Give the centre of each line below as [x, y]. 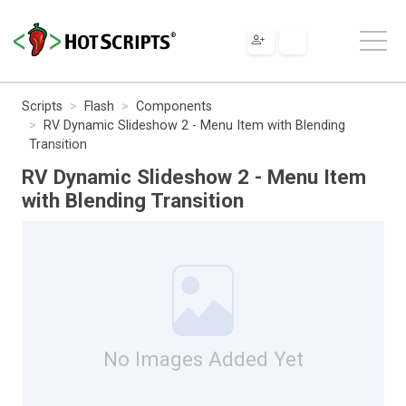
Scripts [42, 106]
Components [174, 106]
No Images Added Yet [203, 358]
